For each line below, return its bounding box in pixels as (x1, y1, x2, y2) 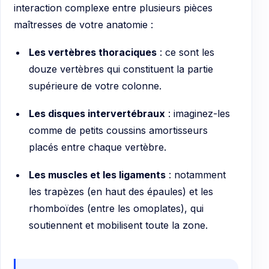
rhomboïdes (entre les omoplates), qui (28, 202, 204, 214)
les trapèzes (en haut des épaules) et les (28, 185, 213, 198)
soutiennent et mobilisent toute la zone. (28, 219, 208, 231)
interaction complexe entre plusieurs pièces (14, 2, 213, 14)
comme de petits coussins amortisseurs (28, 124, 208, 136)
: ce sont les (156, 46, 214, 58)
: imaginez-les (165, 107, 230, 119)
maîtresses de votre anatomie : (14, 19, 153, 31)
